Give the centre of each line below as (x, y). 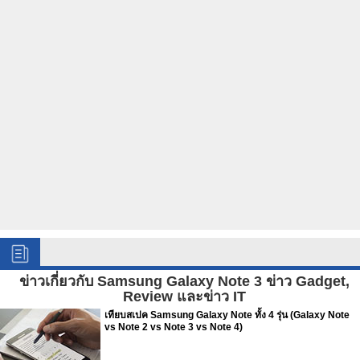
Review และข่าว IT (184, 297)
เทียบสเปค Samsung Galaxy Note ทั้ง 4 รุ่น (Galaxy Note (227, 315)
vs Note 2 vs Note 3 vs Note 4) (174, 327)
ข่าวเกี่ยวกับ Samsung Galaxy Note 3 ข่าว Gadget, (184, 281)
